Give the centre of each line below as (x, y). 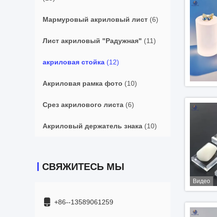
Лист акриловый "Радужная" (92, 41)
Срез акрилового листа (83, 105)
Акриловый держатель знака (93, 126)
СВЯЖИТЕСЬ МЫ (83, 167)
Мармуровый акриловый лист (95, 19)
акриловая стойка (74, 62)
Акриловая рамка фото (83, 83)
